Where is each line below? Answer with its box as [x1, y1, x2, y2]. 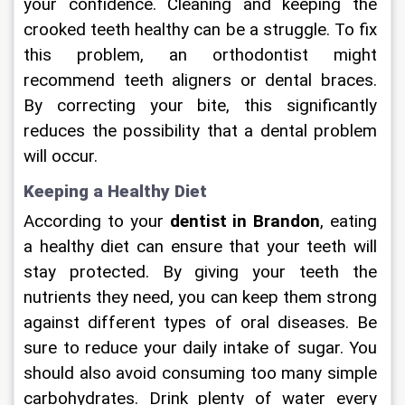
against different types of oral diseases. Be [24, 312, 381, 333]
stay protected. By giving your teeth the [24, 261, 381, 282]
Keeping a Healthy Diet [24, 182, 207, 202]
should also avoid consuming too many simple [24, 363, 381, 383]
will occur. [24, 146, 98, 166]
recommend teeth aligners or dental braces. [24, 71, 381, 90]
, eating [320, 211, 382, 231]
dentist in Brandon [169, 211, 321, 231]
